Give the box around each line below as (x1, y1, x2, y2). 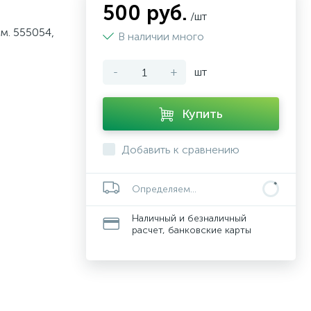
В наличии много (118, 30, 204, 43)
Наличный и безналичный (132, 212, 246, 224)
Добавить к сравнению (121, 143, 239, 156)
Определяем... (132, 183, 196, 195)
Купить (182, 106, 223, 121)
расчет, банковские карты (132, 224, 251, 236)
